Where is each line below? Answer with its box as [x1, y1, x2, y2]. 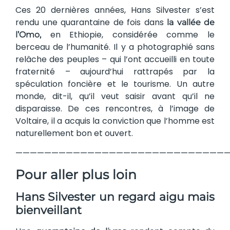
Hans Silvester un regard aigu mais [15, 190, 215, 204]
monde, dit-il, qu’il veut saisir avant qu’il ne [15, 90, 215, 103]
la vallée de [167, 17, 215, 28]
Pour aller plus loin [15, 167, 137, 183]
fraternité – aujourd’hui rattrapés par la [15, 66, 215, 78]
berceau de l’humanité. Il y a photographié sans [15, 41, 215, 53]
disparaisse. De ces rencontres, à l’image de [15, 103, 215, 115]
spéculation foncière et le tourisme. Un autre [15, 78, 215, 90]
